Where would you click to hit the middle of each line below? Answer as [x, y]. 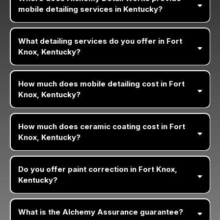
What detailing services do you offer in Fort [100, 41]
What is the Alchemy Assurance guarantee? [100, 212]
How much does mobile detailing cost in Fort [101, 83]
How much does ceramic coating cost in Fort [101, 126]
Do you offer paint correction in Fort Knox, [97, 169]
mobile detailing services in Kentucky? [90, 9]
